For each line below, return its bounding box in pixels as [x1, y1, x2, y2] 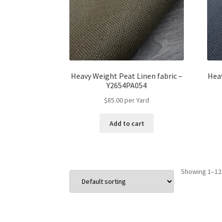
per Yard [124, 95, 150, 105]
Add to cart [109, 118, 144, 128]
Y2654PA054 [107, 80, 147, 91]
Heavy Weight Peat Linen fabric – [71, 71, 183, 81]
